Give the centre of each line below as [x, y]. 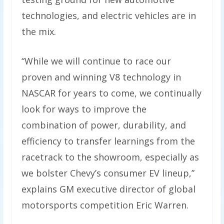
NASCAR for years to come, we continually [111, 93]
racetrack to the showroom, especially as [110, 157]
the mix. [38, 32]
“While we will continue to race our [96, 61]
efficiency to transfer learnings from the [108, 141]
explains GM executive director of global [108, 189]
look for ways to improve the [84, 109]
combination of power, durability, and [103, 125]
